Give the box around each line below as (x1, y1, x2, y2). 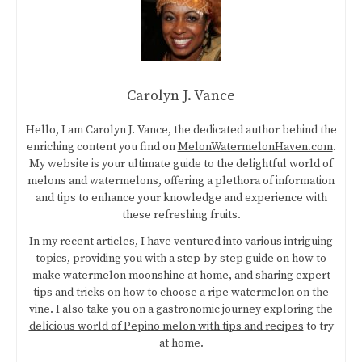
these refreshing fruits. (121, 208, 241, 223)
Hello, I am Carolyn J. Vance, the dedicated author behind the (25, 123, 337, 138)
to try (303, 319, 334, 335)
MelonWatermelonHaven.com (177, 140, 333, 155)
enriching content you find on (26, 140, 178, 155)
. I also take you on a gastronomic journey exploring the (50, 302, 333, 318)
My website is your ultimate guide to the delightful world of (29, 157, 333, 172)
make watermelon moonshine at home (32, 268, 229, 284)
